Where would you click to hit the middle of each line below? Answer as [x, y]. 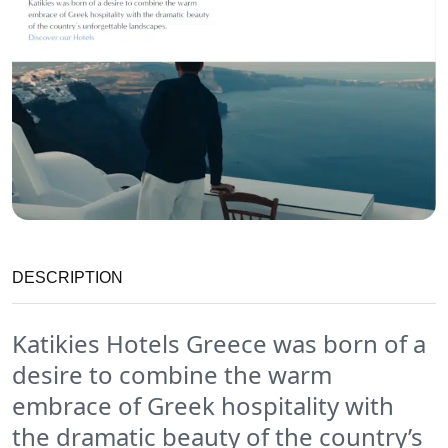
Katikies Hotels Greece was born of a [219, 344]
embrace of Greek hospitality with [203, 406]
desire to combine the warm [172, 375]
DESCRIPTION [67, 278]
